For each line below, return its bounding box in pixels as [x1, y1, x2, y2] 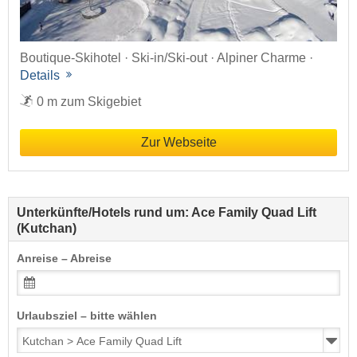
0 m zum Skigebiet [37, 94, 141, 108]
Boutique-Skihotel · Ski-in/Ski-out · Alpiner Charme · [20, 50, 313, 65]
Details [20, 68, 63, 82]
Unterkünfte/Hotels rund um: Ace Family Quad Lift [17, 205, 316, 219]
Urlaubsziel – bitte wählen [17, 309, 157, 322]
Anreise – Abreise [17, 252, 112, 265]
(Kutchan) [17, 221, 76, 235]
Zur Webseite [140, 135, 217, 149]
